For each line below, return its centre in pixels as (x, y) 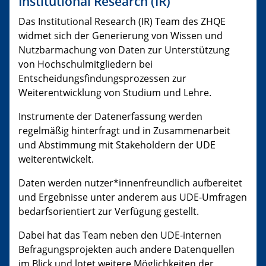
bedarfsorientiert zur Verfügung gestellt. (109, 212)
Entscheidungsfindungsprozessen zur (102, 79)
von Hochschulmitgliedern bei (85, 64)
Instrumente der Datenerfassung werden (110, 117)
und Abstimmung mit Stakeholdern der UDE (117, 145)
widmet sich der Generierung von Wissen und (121, 36)
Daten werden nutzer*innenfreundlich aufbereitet (130, 183)
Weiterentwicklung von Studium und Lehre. (115, 93)
